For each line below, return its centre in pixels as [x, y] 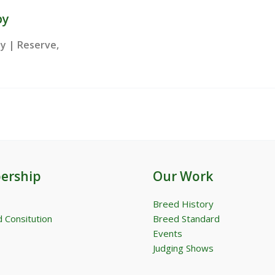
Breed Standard [186, 219]
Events [168, 233]
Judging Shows [183, 248]
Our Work [183, 176]
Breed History [183, 204]
